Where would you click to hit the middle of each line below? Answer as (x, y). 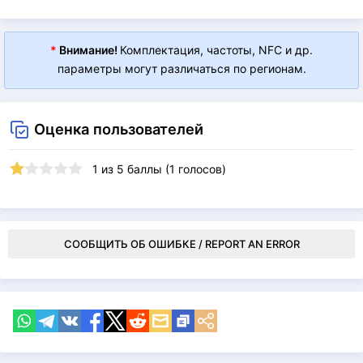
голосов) (201, 169)
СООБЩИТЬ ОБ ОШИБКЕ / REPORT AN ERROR (181, 243)
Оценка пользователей (119, 128)
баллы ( (147, 169)
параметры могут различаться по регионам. (181, 68)
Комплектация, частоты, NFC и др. (216, 49)
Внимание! (88, 49)
